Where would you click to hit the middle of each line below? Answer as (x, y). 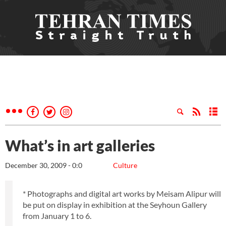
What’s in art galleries (80, 145)
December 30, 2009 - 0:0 (44, 165)
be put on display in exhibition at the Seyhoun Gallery (115, 205)
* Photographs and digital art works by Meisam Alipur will (122, 193)
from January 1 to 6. (57, 216)
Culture (125, 165)
